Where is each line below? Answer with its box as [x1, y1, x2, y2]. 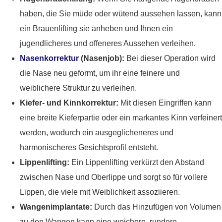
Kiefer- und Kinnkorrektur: [20, 99, 118, 108]
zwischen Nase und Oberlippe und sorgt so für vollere [20, 173, 208, 182]
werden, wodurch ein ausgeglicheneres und [20, 128, 173, 137]
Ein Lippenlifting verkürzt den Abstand [69, 158, 204, 167]
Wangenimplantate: [20, 203, 92, 212]
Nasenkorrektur [20, 54, 79, 63]
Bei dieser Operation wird [124, 54, 216, 63]
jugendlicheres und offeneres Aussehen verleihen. [20, 39, 196, 48]
